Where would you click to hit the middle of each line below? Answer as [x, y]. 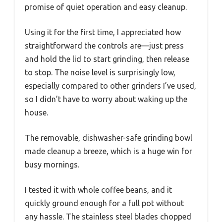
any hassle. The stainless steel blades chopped [108, 216]
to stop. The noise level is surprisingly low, [100, 72]
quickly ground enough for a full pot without [104, 203]
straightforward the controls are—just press [104, 45]
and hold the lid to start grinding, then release [107, 59]
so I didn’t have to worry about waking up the [106, 99]
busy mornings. [52, 164]
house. [36, 112]
